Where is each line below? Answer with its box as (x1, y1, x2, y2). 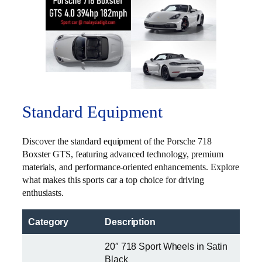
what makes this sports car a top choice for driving (22, 174, 204, 186)
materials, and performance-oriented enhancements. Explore (22, 161, 240, 173)
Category (28, 216, 69, 227)
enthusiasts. (22, 187, 64, 199)
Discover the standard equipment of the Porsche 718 (22, 136, 212, 147)
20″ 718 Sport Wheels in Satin (105, 240, 228, 251)
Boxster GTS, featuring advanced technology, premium (22, 149, 223, 160)
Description (105, 216, 156, 227)
